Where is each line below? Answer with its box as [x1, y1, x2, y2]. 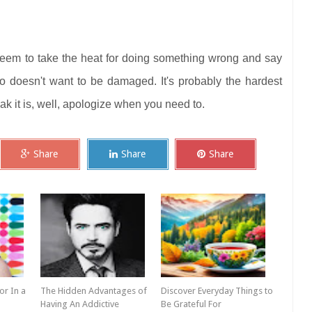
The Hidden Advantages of [40, 286, 147, 297]
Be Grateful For [161, 299, 222, 310]
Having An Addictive [40, 299, 119, 310]
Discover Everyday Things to [161, 286, 274, 297]
